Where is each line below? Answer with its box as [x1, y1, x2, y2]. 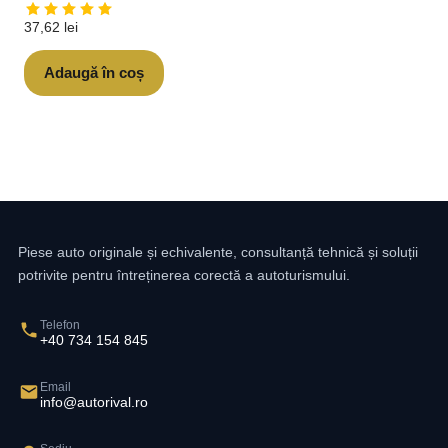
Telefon [40, 317, 80, 332]
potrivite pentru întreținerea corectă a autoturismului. [18, 266, 350, 283]
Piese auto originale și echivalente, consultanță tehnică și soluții [18, 243, 418, 260]
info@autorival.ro [40, 393, 148, 410]
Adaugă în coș [44, 64, 144, 82]
